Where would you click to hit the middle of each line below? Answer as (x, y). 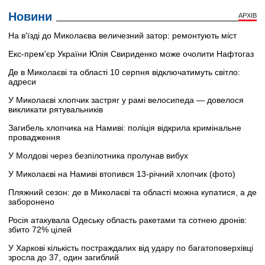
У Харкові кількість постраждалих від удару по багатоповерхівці (131, 248)
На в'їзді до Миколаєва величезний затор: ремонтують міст (122, 35)
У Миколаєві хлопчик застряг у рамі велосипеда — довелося (126, 100)
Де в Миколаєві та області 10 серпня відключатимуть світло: (124, 72)
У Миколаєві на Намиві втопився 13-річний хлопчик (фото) (122, 174)
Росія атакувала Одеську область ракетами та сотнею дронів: (127, 220)
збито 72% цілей (40, 229)
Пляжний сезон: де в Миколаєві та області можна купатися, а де (132, 192)
